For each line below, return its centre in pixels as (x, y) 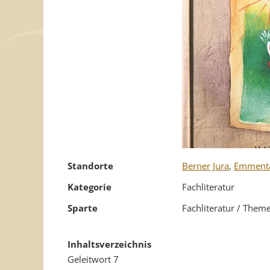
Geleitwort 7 (93, 259)
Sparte (83, 208)
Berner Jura (206, 166)
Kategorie (89, 187)
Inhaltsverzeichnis (109, 244)
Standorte (90, 166)
